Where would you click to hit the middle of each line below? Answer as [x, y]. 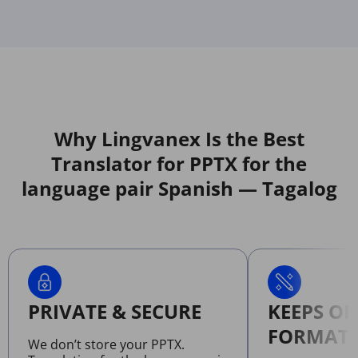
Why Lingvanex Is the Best [179, 139]
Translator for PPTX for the [179, 164]
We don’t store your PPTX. [106, 345]
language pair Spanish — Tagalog [179, 189]
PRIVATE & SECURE [115, 312]
